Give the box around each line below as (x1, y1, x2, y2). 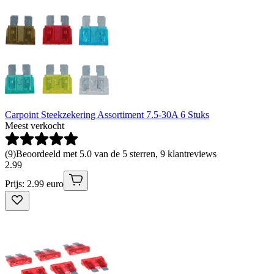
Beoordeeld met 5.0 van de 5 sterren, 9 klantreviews (16, 149, 217, 160)
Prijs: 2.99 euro (5, 179, 64, 190)
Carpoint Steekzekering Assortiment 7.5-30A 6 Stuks (5, 109, 209, 120)
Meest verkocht (5, 120, 64, 131)
